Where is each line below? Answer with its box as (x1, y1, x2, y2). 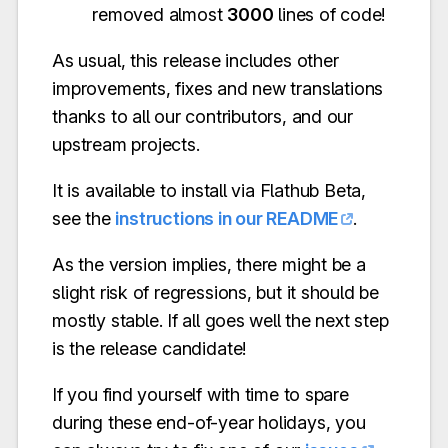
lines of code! (273, 3, 386, 25)
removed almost (92, 3, 228, 25)
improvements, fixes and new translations (52, 77, 384, 99)
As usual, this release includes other (52, 49, 339, 71)
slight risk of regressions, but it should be (52, 281, 380, 303)
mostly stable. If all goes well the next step (52, 309, 389, 331)
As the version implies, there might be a (52, 253, 366, 275)
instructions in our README (115, 207, 339, 229)
